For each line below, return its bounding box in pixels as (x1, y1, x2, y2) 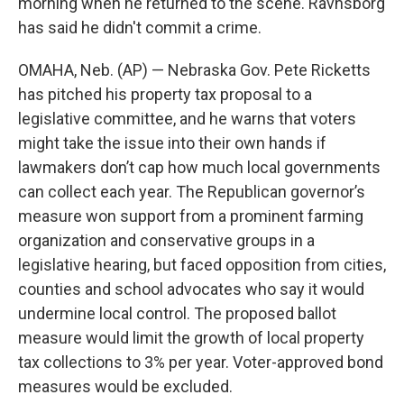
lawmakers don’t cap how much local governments (18, 158, 381, 178)
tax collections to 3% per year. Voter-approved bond (18, 353, 383, 372)
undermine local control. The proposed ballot (18, 304, 336, 324)
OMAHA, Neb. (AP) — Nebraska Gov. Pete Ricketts (18, 60, 371, 80)
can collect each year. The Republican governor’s (18, 182, 365, 202)
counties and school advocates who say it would (18, 280, 364, 299)
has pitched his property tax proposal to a (18, 85, 312, 105)
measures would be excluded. (18, 377, 233, 397)
